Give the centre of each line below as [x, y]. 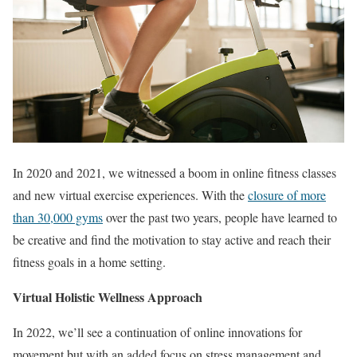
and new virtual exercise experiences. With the [130, 194]
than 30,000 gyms [58, 217]
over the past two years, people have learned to [220, 217]
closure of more [287, 194]
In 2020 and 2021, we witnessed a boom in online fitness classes [175, 172]
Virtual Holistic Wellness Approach [108, 296]
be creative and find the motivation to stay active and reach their [172, 239]
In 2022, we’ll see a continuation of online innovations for [157, 331]
